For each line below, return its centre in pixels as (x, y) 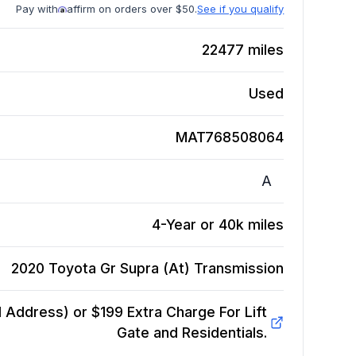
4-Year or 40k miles (218, 225)
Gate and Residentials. (192, 333)
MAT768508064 (230, 137)
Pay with (37, 9)
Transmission (239, 269)
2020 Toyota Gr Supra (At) (101, 269)
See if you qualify (241, 9)
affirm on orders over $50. (132, 9)
